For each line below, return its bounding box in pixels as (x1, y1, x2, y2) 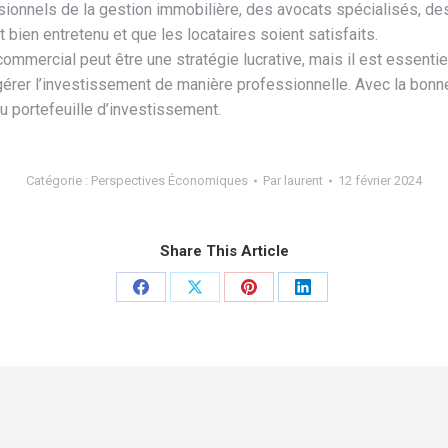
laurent (284, 173, 323, 188)
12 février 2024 (338, 173, 422, 188)
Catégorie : (26, 173, 91, 188)
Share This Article (159, 242, 289, 260)
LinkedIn (301, 350, 362, 370)
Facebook (139, 350, 209, 370)
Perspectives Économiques (91, 173, 248, 188)
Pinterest (247, 350, 313, 370)
